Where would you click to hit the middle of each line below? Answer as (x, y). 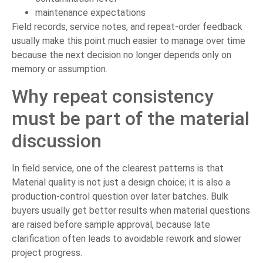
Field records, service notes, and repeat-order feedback (127, 27)
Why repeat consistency (113, 96)
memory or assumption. (60, 69)
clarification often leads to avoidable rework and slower (127, 238)
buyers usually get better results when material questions (131, 210)
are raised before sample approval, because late (111, 224)
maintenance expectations (90, 13)
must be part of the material (131, 118)
